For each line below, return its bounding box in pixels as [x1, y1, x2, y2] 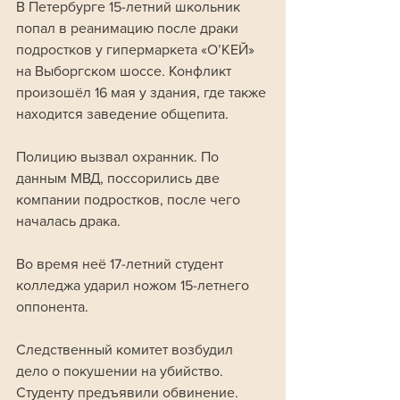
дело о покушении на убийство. [16, 363, 227, 379]
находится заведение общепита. [16, 106, 229, 122]
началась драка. [16, 213, 124, 229]
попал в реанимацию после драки [16, 21, 242, 37]
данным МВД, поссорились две [16, 171, 223, 187]
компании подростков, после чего [16, 192, 244, 208]
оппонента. [16, 299, 88, 315]
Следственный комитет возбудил [16, 342, 237, 358]
